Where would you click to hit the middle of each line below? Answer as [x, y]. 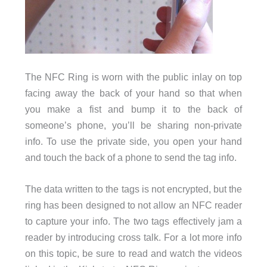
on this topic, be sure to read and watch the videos [133, 254]
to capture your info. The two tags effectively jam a [133, 221]
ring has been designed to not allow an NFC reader [133, 205]
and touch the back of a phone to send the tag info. [131, 158]
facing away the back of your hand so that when [133, 93]
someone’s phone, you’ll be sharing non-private [133, 125]
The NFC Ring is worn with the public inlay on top [133, 77]
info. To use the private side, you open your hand [133, 142]
